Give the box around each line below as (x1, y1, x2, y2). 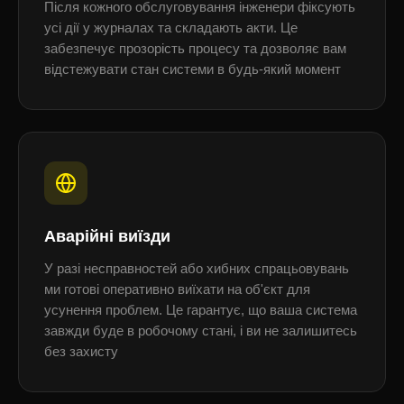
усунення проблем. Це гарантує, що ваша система (44, 303, 357, 317)
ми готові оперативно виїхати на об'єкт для (44, 282, 310, 297)
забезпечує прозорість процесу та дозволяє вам (44, 41, 346, 56)
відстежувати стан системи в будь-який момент (44, 62, 341, 77)
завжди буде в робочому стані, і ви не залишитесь (44, 324, 357, 338)
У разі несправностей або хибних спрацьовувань (44, 262, 349, 276)
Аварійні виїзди (44, 227, 170, 245)
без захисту (44, 344, 118, 359)
